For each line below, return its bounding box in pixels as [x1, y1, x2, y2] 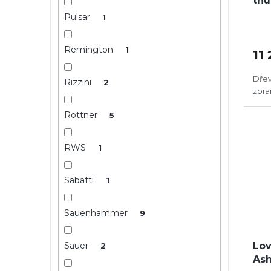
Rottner [64, 109, 100, 120]
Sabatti [64, 174, 96, 186]
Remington [64, 44, 116, 55]
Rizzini [64, 76, 94, 88]
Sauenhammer [64, 207, 130, 218]
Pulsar [64, 11, 93, 22]
